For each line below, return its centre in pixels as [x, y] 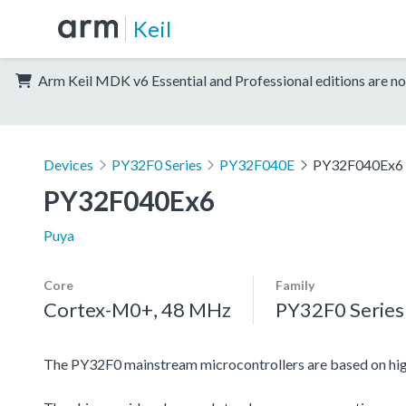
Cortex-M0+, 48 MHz [137, 309]
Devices [68, 164]
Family [295, 285]
